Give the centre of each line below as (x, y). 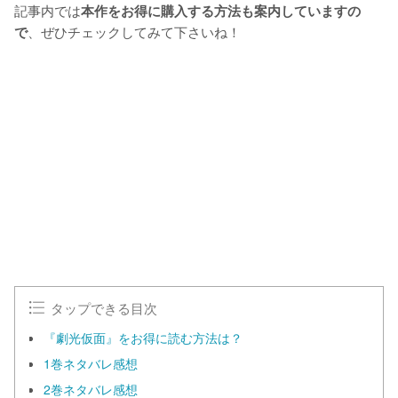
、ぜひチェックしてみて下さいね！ (134, 31)
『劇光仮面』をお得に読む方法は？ (143, 337)
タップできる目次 (104, 307)
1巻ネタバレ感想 (91, 363)
